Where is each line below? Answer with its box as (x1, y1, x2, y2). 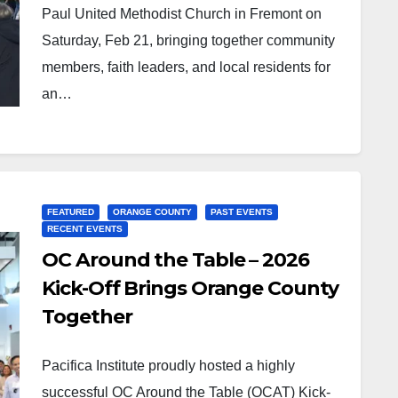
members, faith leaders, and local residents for (42, 60, 331, 75)
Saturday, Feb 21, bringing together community (42, 33, 336, 48)
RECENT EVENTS (47, 224, 123, 234)
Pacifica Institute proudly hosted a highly (42, 358, 296, 373)
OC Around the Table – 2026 (42, 248, 309, 272)
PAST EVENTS (211, 207, 274, 217)
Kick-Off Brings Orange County (42, 276, 338, 300)
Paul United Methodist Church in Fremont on (42, 6, 322, 21)
